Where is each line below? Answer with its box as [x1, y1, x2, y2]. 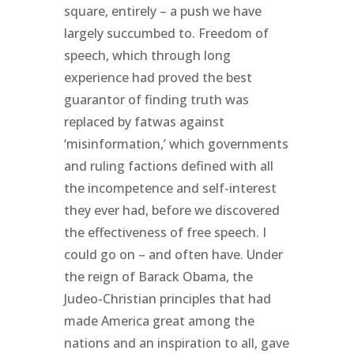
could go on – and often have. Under [63, 245, 283, 263]
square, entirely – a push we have [63, 2, 262, 20]
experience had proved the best [63, 68, 252, 86]
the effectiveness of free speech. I [63, 223, 266, 241]
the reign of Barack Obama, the [63, 267, 253, 285]
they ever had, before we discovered [63, 201, 280, 219]
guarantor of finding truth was [63, 90, 249, 108]
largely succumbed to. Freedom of [63, 24, 269, 42]
